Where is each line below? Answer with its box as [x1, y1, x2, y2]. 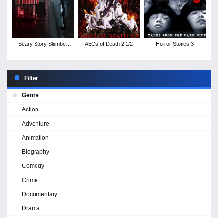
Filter [24, 74, 38, 82]
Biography [22, 148, 49, 155]
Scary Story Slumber [18, 40, 68, 47]
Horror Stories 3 [156, 40, 194, 47]
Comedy [22, 162, 44, 169]
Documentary [22, 190, 57, 198]
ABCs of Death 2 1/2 [85, 40, 133, 47]
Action [22, 106, 38, 113]
